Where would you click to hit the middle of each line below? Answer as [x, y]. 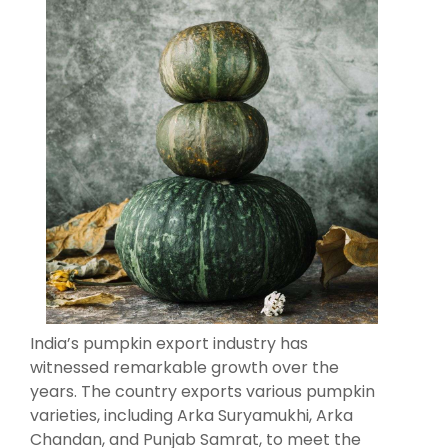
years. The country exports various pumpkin [202, 392]
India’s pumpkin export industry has [169, 344]
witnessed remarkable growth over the [184, 368]
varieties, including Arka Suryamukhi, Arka [191, 416]
